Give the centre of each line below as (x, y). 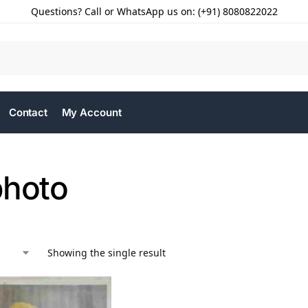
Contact (28, 112)
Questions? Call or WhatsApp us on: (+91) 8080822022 (154, 11)
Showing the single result (107, 253)
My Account (91, 112)
